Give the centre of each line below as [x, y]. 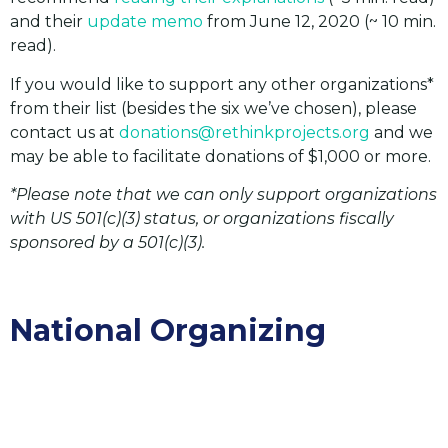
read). [33, 46]
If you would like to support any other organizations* [222, 84]
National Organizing [168, 330]
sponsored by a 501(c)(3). [107, 243]
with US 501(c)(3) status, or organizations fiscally [202, 219]
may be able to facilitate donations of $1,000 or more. [220, 156]
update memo [145, 22]
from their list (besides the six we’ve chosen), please [213, 108]
